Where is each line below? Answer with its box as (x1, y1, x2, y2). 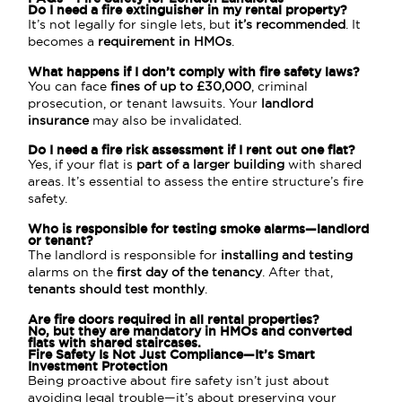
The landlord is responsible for (28, 249, 222, 263)
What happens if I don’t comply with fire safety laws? (28, 64, 361, 79)
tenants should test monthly (28, 283, 205, 297)
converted (288, 323, 353, 338)
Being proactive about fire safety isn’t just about (28, 373, 330, 388)
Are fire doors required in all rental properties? (28, 311, 320, 327)
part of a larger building (136, 158, 285, 172)
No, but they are (28, 323, 134, 338)
